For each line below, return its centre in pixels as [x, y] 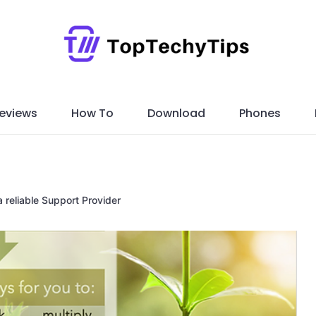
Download [176, 113]
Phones [260, 113]
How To [92, 113]
